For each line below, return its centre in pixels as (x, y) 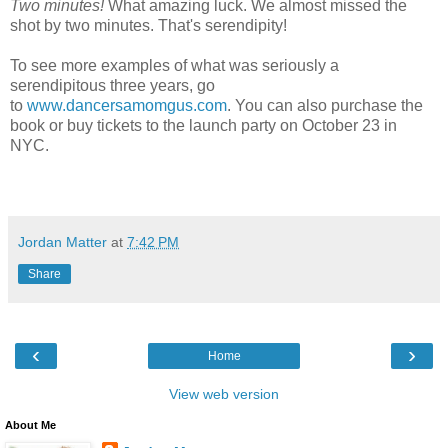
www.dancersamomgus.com (127, 105)
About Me (30, 424)
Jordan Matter (62, 241)
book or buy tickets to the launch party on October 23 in (203, 125)
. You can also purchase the (325, 105)
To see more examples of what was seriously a (174, 65)
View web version (224, 393)
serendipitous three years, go (112, 85)
